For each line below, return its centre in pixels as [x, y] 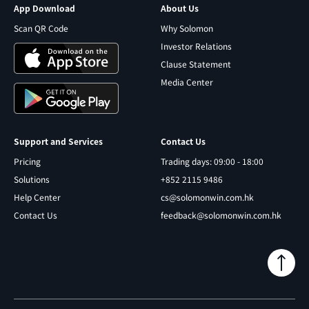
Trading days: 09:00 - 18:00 [212, 161]
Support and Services [58, 141]
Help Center [37, 197]
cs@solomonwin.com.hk [207, 197]
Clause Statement [196, 64]
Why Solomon [187, 28]
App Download [44, 8]
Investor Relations [196, 46]
